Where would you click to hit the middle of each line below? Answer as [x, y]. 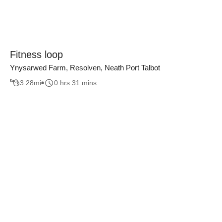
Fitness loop [36, 54]
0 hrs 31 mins [75, 83]
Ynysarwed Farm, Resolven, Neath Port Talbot [85, 67]
